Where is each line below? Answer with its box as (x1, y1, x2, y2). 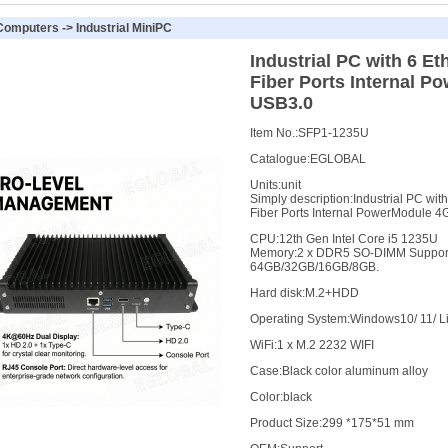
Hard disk (249, 286, 302, 300)
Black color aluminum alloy (281, 364, 428, 378)
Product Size (249, 416, 319, 430)
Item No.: (249, 126, 298, 140)
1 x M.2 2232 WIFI (276, 338, 374, 352)
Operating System (249, 312, 347, 326)
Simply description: (249, 192, 353, 206)
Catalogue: (249, 152, 310, 166)
